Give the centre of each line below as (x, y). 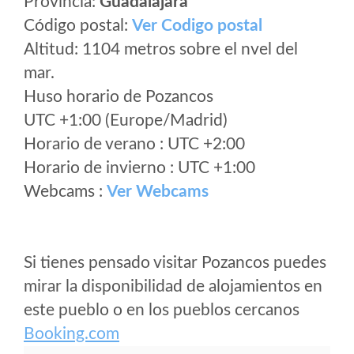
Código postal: (78, 26)
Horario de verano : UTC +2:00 (134, 144)
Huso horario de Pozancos (119, 97)
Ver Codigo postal (197, 26)
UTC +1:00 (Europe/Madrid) (126, 121)
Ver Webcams (158, 192)
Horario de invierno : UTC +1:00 (139, 168)
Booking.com (72, 334)
